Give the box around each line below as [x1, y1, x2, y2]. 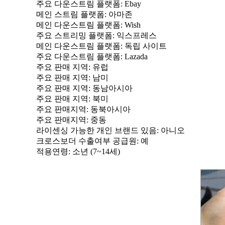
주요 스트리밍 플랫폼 [36, 31, 113, 40]
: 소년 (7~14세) [68, 147, 120, 156]
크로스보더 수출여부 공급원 [36, 137, 137, 145]
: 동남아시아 [88, 84, 133, 92]
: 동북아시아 [86, 105, 131, 114]
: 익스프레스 [113, 31, 157, 40]
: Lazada [121, 52, 148, 61]
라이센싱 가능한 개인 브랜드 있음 [36, 126, 157, 135]
